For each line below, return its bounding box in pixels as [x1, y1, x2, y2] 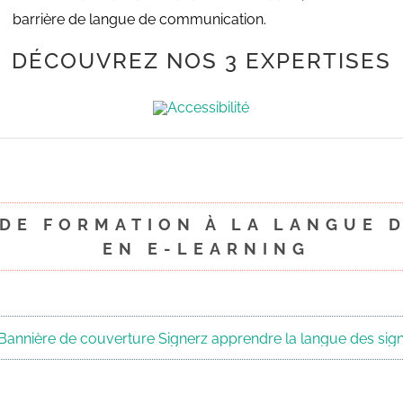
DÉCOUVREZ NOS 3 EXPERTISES [12, 48, 391, 75]
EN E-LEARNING [93, 239, 310, 259]
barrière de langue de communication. [13, 11, 266, 28]
